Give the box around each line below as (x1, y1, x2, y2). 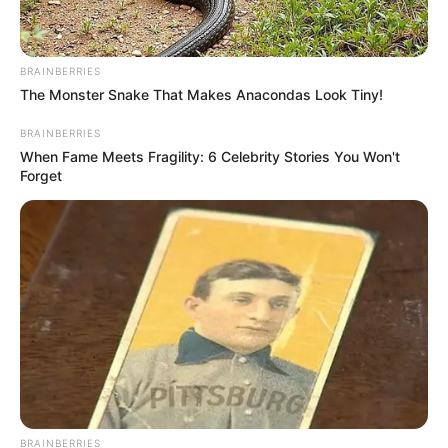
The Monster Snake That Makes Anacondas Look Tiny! (20, 85, 383, 103)
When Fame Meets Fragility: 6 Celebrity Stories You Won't (20, 147, 400, 165)
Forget (20, 166, 62, 184)
